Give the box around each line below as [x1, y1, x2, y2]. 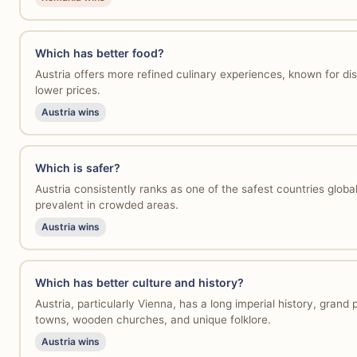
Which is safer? [34, 160, 120, 175]
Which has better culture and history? [34, 275, 244, 289]
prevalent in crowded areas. [34, 198, 178, 212]
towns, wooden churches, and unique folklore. [34, 313, 271, 327]
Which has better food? [34, 45, 164, 60]
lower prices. [34, 84, 100, 97]
